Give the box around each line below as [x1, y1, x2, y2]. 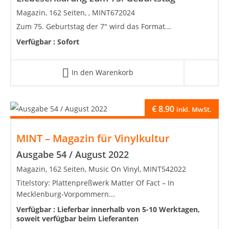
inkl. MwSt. [176, 104, 212, 114]
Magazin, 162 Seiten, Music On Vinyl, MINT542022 [16, 164, 186, 174]
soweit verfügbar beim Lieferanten [16, 213, 139, 223]
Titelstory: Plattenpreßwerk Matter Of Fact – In [16, 177, 174, 188]
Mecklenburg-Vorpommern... [16, 189, 115, 199]
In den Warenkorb [71, 67, 133, 77]
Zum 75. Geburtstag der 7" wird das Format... [16, 21, 171, 31]
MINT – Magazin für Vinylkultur [16, 131, 170, 145]
